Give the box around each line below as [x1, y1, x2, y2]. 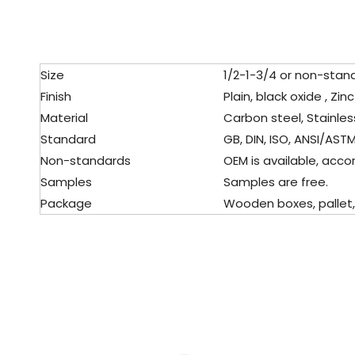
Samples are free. [211, 174, 328, 190]
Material [40, 109, 88, 126]
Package [40, 195, 92, 212]
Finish [40, 88, 71, 105]
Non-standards [40, 152, 131, 169]
